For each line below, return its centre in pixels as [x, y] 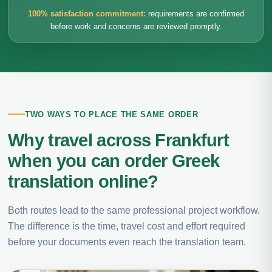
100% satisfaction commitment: [87, 14]
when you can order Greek [114, 161]
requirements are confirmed [195, 14]
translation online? [83, 181]
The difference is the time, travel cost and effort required [127, 226]
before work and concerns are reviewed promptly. [136, 26]
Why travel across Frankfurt [119, 140]
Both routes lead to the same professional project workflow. [134, 210]
